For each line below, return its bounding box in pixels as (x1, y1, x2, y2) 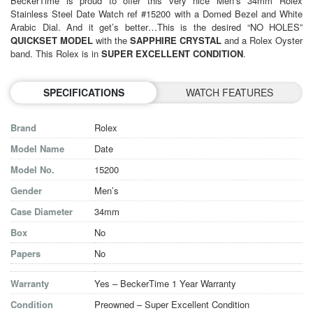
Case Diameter (10, 204, 73, 218)
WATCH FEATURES (186, 85, 273, 100)
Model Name (10, 141, 64, 155)
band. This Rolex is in (10, 46, 99, 60)
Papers (10, 246, 41, 260)
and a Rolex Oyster (221, 33, 303, 47)
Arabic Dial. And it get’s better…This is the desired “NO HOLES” (10, 20, 303, 34)
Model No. (10, 162, 54, 176)
